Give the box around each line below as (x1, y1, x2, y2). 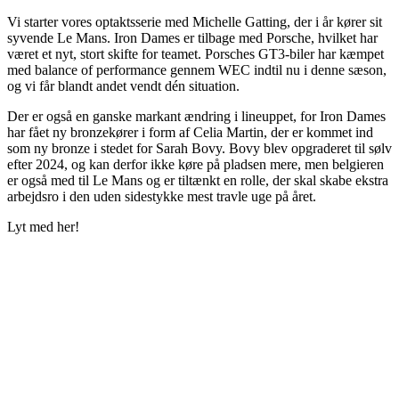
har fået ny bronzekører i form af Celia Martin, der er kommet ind (7, 124, 373, 140)
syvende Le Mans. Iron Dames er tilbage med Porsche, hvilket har (7, 29, 378, 45)
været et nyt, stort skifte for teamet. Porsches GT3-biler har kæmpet (7, 45, 384, 61)
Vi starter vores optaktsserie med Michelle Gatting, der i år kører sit (7, 13, 382, 29)
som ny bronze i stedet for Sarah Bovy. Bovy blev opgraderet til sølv (7, 140, 392, 156)
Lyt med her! (7, 218, 79, 234)
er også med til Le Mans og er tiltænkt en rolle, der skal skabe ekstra (7, 172, 388, 188)
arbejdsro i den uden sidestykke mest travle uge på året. (7, 188, 316, 204)
